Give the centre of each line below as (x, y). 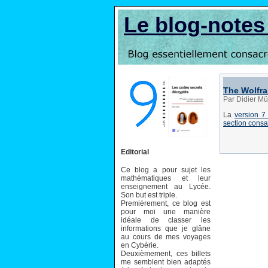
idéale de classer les (166, 220)
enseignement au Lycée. (166, 186)
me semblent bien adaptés (166, 262)
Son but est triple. (149, 195)
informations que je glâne (166, 228)
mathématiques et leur (166, 178)
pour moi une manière (166, 211)
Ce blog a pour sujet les (166, 170)
